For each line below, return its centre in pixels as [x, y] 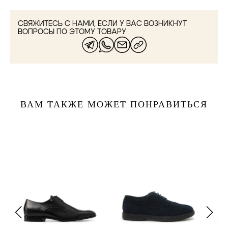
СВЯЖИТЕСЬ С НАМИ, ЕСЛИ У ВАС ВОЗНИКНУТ [102, 24]
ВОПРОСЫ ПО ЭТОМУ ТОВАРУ [72, 32]
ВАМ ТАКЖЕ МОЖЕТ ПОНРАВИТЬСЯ [114, 104]
